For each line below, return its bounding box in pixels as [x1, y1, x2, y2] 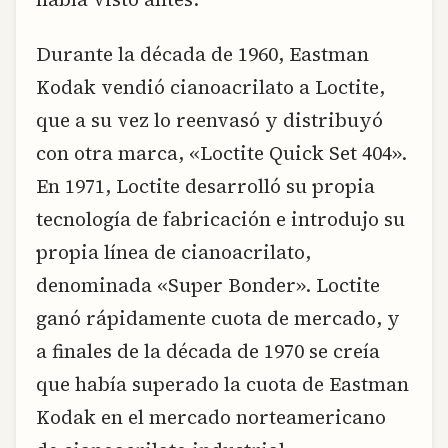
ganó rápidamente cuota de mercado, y [36, 305, 400, 332]
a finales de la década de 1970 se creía [36, 338, 380, 365]
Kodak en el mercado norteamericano [36, 404, 386, 431]
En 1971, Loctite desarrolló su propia [36, 173, 375, 200]
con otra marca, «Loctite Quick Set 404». [36, 140, 407, 167]
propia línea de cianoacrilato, [36, 239, 311, 266]
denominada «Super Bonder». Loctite [36, 272, 380, 299]
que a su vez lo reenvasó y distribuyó [36, 107, 383, 134]
